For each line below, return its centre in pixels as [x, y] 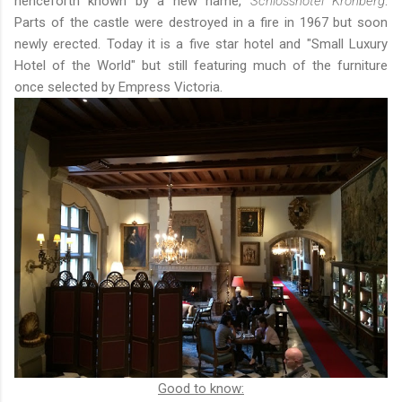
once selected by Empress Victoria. [118, 87]
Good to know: [201, 388]
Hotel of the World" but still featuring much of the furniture [201, 65]
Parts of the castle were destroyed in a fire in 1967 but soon [201, 22]
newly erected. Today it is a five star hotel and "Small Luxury [201, 44]
